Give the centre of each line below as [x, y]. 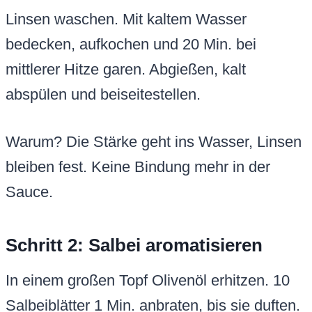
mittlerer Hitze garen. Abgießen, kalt [126, 70]
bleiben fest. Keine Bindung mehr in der [138, 167]
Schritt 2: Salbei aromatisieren [134, 245]
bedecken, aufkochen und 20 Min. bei [131, 45]
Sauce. [29, 192]
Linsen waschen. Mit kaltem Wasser [126, 19]
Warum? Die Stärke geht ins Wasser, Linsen [154, 142]
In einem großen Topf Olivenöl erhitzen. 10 [148, 281]
